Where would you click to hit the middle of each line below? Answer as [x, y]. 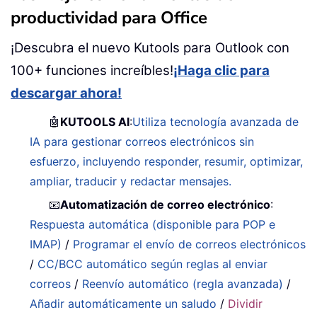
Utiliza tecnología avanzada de [216, 122]
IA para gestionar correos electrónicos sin [142, 142]
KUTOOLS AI [95, 122]
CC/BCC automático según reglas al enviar [153, 264]
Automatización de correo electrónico [166, 205]
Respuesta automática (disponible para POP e [153, 225]
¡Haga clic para [221, 71]
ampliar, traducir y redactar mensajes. [131, 181]
